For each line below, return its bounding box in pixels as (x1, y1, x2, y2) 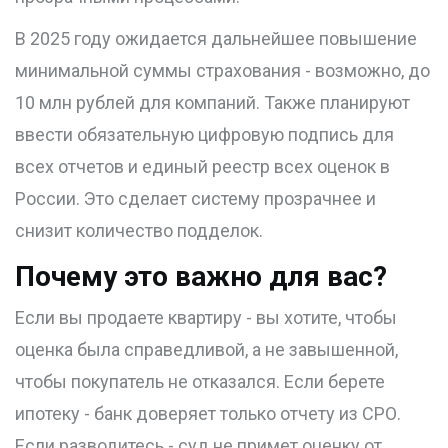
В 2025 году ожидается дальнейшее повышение (15, 28, 417, 50)
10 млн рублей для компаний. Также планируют (15, 92, 410, 114)
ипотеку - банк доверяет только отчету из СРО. (15, 403, 401, 425)
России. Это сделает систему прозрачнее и (15, 188, 376, 210)
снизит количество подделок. (15, 220, 263, 242)
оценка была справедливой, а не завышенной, (15, 339, 398, 361)
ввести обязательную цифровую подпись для (15, 124, 394, 146)
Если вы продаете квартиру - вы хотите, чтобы (15, 307, 397, 329)
